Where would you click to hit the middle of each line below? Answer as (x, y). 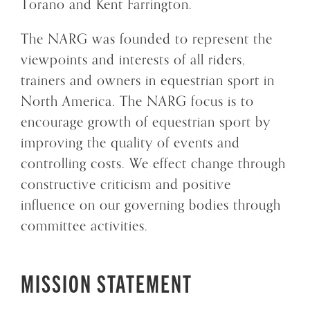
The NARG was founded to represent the (147, 39)
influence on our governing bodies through (151, 205)
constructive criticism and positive (126, 184)
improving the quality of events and (130, 143)
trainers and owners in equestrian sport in (148, 80)
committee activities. (84, 226)
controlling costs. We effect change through (153, 163)
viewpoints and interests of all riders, (133, 60)
